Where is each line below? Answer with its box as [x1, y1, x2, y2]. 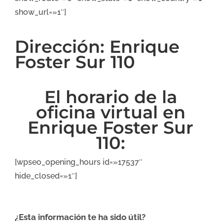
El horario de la [44, 86, 177, 108]
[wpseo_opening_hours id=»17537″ [15, 157, 143, 167]
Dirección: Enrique [15, 36, 180, 57]
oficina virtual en [36, 101, 185, 123]
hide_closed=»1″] [15, 171, 77, 181]
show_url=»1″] [15, 7, 66, 17]
